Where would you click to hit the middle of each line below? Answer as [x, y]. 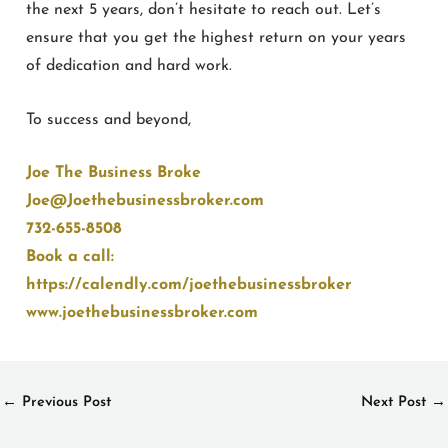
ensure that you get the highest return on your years [216, 37]
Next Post [396, 403]
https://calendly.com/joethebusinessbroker [189, 285]
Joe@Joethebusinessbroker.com [145, 201]
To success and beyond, [108, 119]
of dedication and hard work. [129, 65]
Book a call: [72, 257]
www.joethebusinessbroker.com [142, 313]
